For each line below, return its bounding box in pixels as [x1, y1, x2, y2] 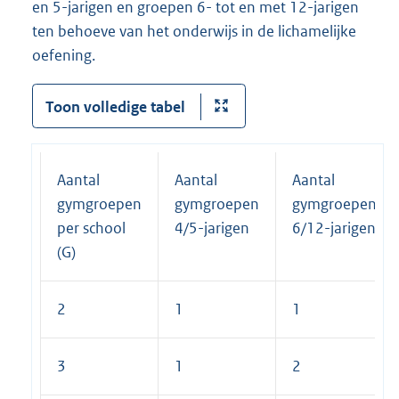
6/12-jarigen [292, 218, 376, 239]
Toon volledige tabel [45, 96, 185, 117]
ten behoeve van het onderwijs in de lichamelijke [32, 20, 356, 41]
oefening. [32, 45, 95, 65]
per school [57, 218, 126, 239]
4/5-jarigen [175, 218, 249, 239]
